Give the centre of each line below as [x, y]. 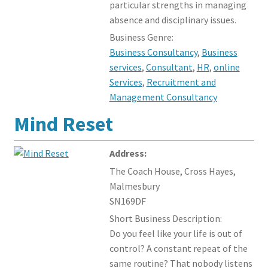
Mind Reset [63, 124]
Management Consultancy [163, 97]
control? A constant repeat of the [178, 248]
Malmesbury [134, 186]
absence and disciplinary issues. [173, 19]
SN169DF [127, 201]
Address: [128, 153]
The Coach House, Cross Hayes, [172, 171]
